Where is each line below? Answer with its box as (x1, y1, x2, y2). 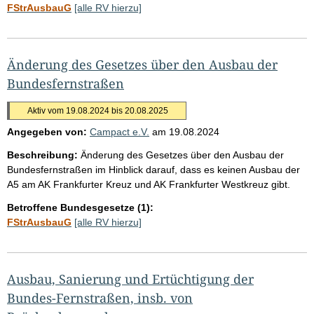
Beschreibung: (7, 149, 78, 161)
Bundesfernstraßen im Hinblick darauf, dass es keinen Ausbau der (7, 163, 300, 175)
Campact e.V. (90, 125, 149, 137)
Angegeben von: (7, 125, 87, 137)
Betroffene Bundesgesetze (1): (7, 201, 153, 213)
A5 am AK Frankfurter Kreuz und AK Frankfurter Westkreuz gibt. (7, 178, 290, 190)
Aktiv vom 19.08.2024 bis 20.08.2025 (27, 105, 168, 116)
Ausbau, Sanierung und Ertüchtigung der (7, 270, 254, 287)
